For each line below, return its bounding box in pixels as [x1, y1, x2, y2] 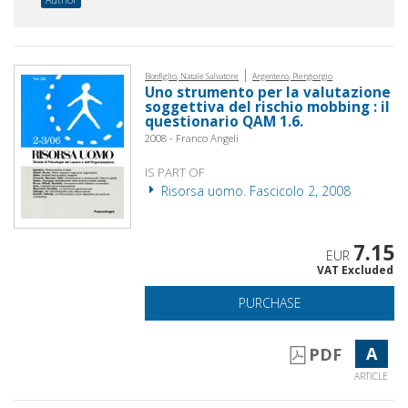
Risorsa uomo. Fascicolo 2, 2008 [158, 181, 352, 199]
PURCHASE [238, 293, 301, 311]
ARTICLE [354, 369, 389, 382]
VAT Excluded [316, 261, 393, 278]
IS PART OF [145, 163, 206, 180]
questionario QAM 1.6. [145, 111, 304, 131]
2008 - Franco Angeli [145, 130, 240, 145]
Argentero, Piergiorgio [252, 69, 333, 82]
